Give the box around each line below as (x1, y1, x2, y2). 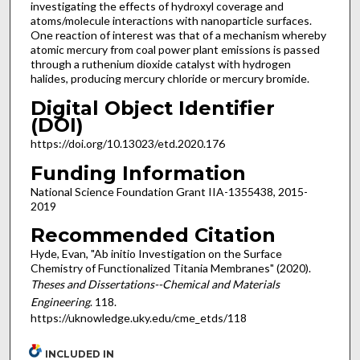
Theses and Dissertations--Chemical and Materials (30, 277, 280, 292)
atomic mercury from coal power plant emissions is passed (30, 43, 320, 57)
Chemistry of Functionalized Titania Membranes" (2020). (30, 261, 311, 276)
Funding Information (30, 161, 246, 185)
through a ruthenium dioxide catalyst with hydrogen (30, 57, 291, 72)
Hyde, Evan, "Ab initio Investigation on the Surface (30, 247, 282, 261)
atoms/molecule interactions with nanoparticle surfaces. (30, 14, 312, 28)
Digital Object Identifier (30, 96, 275, 120)
